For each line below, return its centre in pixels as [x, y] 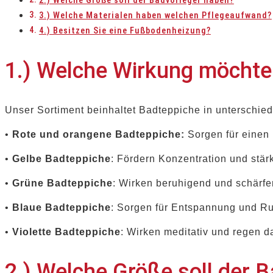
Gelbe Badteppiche [62, 159]
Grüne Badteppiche [62, 183]
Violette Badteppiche [66, 232]
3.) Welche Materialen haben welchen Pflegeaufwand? [155, 16]
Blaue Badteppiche [62, 208]
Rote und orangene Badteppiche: [98, 135]
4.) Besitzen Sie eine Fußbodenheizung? [125, 31]
